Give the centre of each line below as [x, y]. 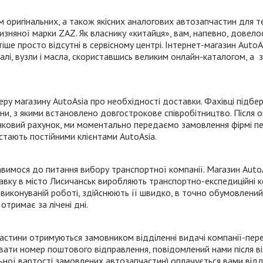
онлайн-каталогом [208, 56]
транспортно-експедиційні [202, 181]
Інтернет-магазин [200, 45]
